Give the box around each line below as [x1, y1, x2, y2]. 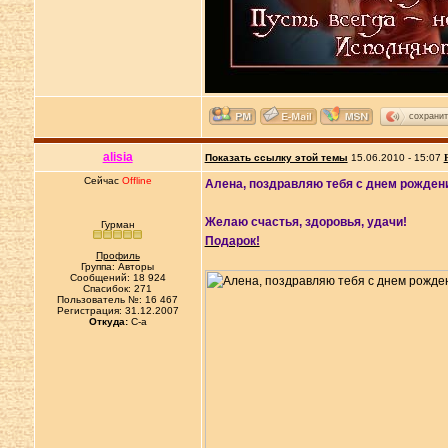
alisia [102, 150, 133, 164]
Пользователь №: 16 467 [57, 294, 179, 305]
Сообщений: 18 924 [69, 272, 166, 283]
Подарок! [204, 234, 260, 248]
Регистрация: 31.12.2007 [56, 305, 179, 316]
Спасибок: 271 [83, 283, 153, 294]
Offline [121, 175, 152, 186]
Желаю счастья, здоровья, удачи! [204, 215, 407, 229]
